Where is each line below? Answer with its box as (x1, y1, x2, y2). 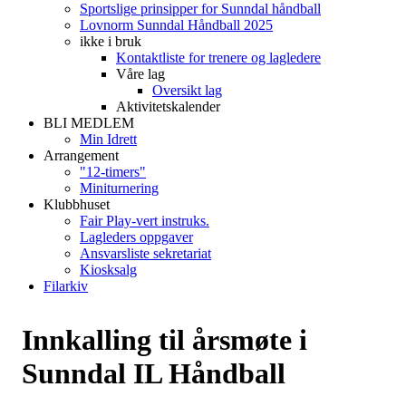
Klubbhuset (43, 197, 110, 212)
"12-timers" (80, 164, 146, 179)
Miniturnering (80, 180, 159, 196)
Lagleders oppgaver (80, 229, 193, 245)
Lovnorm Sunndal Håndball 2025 (80, 17, 273, 33)
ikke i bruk (80, 34, 141, 49)
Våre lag (116, 66, 165, 82)
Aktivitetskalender (116, 99, 220, 114)
